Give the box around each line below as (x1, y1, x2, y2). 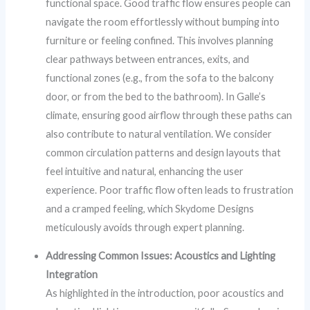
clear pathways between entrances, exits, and (46, 53, 250, 65)
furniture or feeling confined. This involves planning (46, 34, 274, 46)
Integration (46, 268, 98, 281)
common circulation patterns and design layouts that (46, 146, 282, 158)
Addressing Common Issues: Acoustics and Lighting (46, 250, 276, 262)
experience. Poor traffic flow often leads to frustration (46, 183, 294, 196)
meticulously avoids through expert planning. (46, 221, 245, 233)
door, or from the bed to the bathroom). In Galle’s (46, 90, 266, 102)
